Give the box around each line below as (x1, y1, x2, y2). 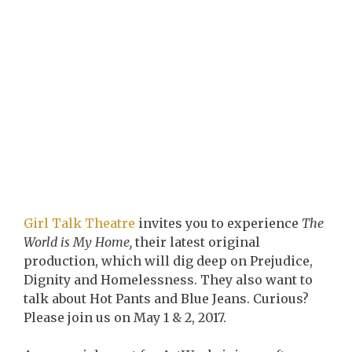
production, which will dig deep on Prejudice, (24, 253, 313, 269)
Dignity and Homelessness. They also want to (24, 272, 313, 288)
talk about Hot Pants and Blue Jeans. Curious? (24, 291, 309, 306)
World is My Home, (24, 234, 135, 250)
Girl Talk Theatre (24, 215, 138, 231)
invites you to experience (138, 215, 302, 231)
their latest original (135, 234, 260, 250)
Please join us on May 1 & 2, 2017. (24, 310, 226, 325)
